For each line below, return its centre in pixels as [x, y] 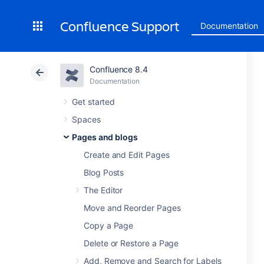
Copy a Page [109, 225]
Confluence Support [120, 26]
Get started [94, 102]
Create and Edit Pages [127, 155]
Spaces [86, 119]
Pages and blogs [105, 137]
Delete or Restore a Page [131, 243]
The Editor [103, 190]
